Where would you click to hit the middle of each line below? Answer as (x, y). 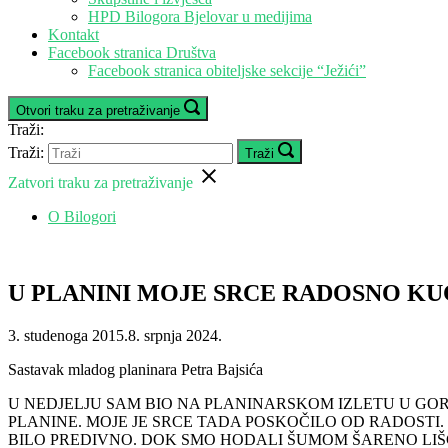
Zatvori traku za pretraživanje (100, 182)
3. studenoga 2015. (68, 335)
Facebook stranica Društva (132, 52)
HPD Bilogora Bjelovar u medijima (200, 16)
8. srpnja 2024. (175, 335)
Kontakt (73, 34)
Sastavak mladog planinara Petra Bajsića (135, 369)
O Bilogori (82, 216)
